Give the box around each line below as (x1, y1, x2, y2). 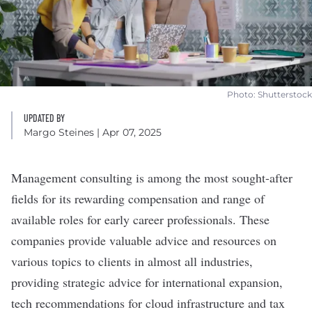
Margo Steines (24, 126, 94, 139)
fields (11, 190, 38, 207)
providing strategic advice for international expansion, (11, 274, 283, 290)
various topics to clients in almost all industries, (11, 253, 253, 270)
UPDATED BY (24, 112, 65, 124)
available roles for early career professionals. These (11, 211, 270, 228)
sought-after (232, 169, 292, 186)
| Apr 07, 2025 (94, 126, 162, 139)
